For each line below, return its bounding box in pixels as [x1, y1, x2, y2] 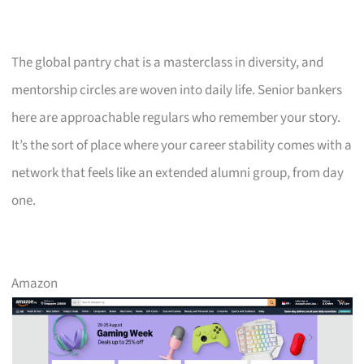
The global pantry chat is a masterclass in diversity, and [11, 52, 324, 72]
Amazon [11, 273, 58, 293]
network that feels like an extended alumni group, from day [11, 162, 344, 183]
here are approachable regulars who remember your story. [11, 107, 341, 128]
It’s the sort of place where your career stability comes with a [11, 135, 353, 155]
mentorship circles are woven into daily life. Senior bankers [11, 80, 343, 100]
